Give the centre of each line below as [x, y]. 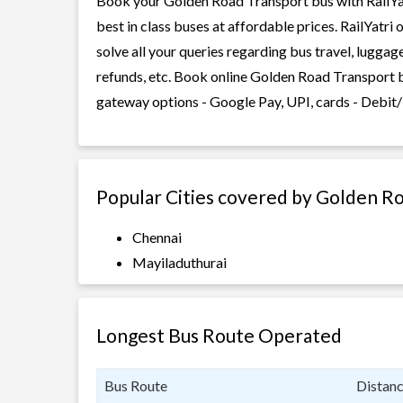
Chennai [157, 237]
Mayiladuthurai [179, 262]
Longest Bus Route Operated [219, 335]
